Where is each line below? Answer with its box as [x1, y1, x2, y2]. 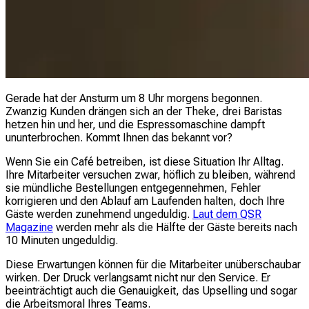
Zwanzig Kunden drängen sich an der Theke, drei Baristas [6, 104, 282, 118]
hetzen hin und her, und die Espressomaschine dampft [6, 117, 265, 131]
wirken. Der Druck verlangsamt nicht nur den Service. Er [6, 270, 270, 284]
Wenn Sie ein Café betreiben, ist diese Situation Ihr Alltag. [6, 154, 283, 168]
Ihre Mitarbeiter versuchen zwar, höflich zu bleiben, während [6, 168, 295, 181]
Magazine [6, 220, 53, 234]
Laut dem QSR [192, 207, 261, 221]
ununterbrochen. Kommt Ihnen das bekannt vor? [6, 130, 232, 144]
